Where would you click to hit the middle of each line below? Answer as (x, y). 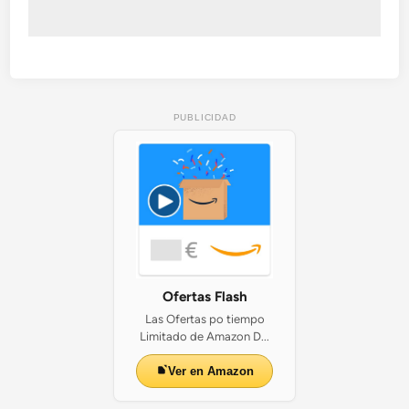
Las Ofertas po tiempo (204, 319)
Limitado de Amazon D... (204, 336)
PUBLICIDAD (204, 117)
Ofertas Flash (204, 296)
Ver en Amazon (210, 371)
